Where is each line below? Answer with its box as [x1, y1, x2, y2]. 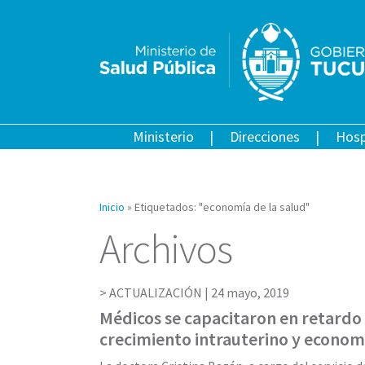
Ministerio [132, 126, 194, 146]
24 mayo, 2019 [211, 284, 289, 301]
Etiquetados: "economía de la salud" [134, 199, 310, 214]
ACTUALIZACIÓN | [109, 284, 211, 301]
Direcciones [229, 126, 300, 146]
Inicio [99, 199, 125, 214]
